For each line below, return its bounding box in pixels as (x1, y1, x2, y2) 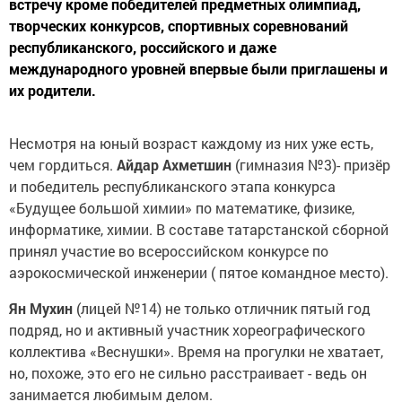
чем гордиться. (9, 154, 117, 174)
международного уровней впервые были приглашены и (9, 58, 388, 78)
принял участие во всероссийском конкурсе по (9, 240, 328, 260)
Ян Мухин (9, 298, 73, 318)
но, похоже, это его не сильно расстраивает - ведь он (9, 363, 367, 382)
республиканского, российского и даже (9, 37, 276, 57)
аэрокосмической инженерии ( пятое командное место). (9, 262, 389, 282)
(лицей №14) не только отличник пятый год (73, 298, 371, 318)
